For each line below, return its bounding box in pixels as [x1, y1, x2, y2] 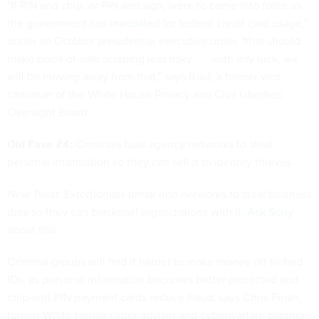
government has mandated [26, 15, 159, 31]
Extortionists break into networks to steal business [61, 186, 312, 202]
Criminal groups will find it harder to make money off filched [7, 253, 303, 270]
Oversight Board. [7, 104, 90, 120]
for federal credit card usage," [159, 15, 308, 31]
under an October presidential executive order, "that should [7, 33, 300, 49]
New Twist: [7, 186, 61, 202]
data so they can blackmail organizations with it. [7, 204, 247, 220]
